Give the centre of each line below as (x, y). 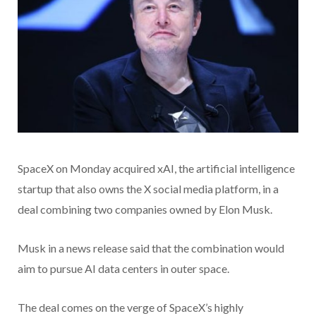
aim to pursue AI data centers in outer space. (123, 269)
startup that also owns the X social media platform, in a (148, 189)
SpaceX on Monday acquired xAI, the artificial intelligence (156, 169)
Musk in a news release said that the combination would (151, 248)
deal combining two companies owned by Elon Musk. (145, 209)
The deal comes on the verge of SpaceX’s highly (130, 308)
